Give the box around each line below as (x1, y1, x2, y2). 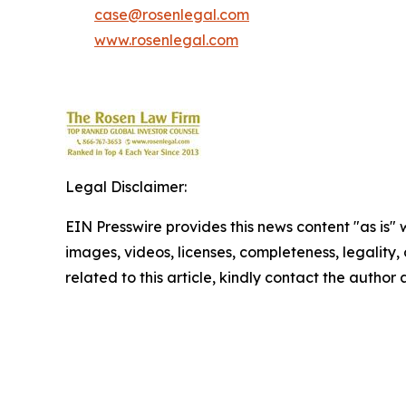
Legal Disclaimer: (65, 177, 187, 196)
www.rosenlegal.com (94, 30, 238, 49)
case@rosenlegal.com (94, 5, 249, 24)
